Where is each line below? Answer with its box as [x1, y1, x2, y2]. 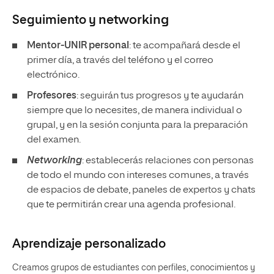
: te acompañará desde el [129, 41, 240, 51]
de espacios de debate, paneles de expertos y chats [27, 185, 256, 195]
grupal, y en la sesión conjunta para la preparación [27, 120, 248, 130]
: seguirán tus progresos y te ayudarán [76, 91, 243, 101]
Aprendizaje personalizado [12, 238, 166, 250]
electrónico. [27, 70, 80, 80]
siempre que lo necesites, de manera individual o [27, 106, 242, 116]
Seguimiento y [12, 14, 98, 26]
